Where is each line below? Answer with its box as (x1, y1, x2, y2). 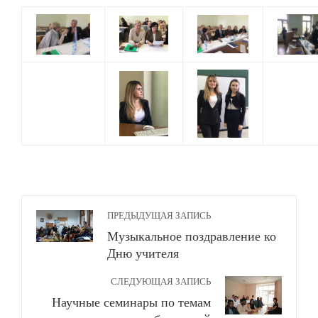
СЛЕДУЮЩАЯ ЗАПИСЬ (111, 277, 211, 287)
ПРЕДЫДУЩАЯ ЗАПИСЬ (107, 211, 211, 221)
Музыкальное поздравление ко (107, 229, 276, 243)
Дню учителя (107, 246, 179, 261)
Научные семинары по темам (52, 295, 211, 309)
